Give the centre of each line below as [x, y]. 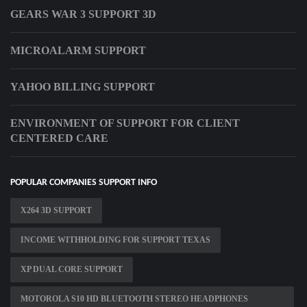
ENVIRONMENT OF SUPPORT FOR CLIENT [125, 123]
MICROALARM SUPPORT [78, 51]
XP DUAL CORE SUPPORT [72, 270]
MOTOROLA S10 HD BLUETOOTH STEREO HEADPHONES [134, 299]
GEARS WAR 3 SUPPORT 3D [83, 14]
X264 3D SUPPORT [56, 211]
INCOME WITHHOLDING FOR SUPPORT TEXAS [115, 240]
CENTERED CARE [59, 138]
